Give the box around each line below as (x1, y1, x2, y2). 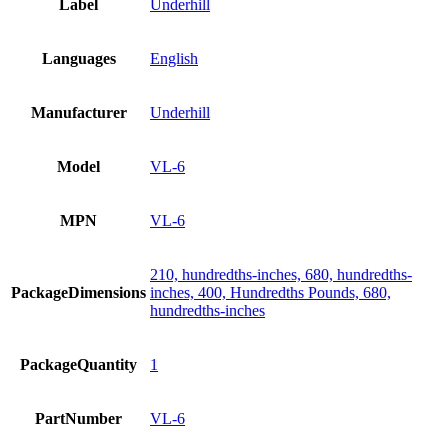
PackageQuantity (20, 356, 137, 374)
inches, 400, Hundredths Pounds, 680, (150, 284, 391, 302)
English (150, 50, 198, 68)
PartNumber (35, 410, 122, 428)
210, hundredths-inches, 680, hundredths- (150, 266, 412, 284)
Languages (41, 50, 116, 68)
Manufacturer (30, 104, 127, 122)
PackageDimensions (11, 284, 146, 302)
